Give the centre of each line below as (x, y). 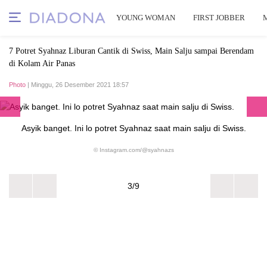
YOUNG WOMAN (146, 18)
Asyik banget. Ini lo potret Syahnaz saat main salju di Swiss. (133, 128)
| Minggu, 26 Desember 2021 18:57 (77, 85)
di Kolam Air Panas (42, 63)
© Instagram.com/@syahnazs (133, 150)
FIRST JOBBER (219, 18)
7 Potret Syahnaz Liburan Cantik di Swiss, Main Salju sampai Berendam (131, 51)
